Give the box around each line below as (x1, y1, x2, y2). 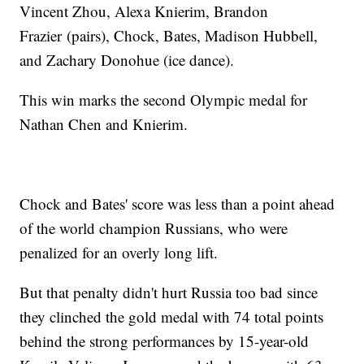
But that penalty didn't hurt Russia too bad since (19, 282, 318, 303)
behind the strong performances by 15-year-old (19, 331, 310, 352)
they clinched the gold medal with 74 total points (19, 306, 324, 327)
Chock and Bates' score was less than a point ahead (19, 193, 336, 214)
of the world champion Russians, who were (19, 218, 288, 239)
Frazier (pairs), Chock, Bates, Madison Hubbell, (19, 25, 318, 46)
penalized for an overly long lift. (19, 242, 219, 263)
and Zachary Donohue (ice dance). (19, 50, 235, 71)
